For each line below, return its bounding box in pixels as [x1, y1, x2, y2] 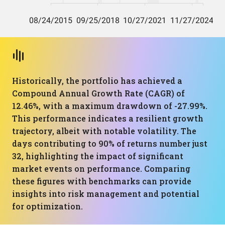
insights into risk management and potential [12, 188, 199, 199]
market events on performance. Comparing [12, 163, 190, 174]
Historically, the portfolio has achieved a [12, 75, 182, 86]
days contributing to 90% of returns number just [12, 138, 207, 149]
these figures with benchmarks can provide [12, 176, 191, 186]
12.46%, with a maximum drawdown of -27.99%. [12, 100, 207, 111]
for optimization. [12, 201, 83, 211]
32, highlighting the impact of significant [12, 151, 183, 161]
